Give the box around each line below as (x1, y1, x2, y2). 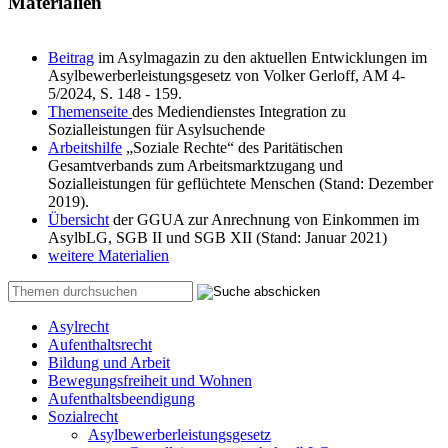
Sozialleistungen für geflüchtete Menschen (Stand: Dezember (48, 175, 433, 193)
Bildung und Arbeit (48, 354, 170, 372)
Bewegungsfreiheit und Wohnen (48, 372, 252, 390)
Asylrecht (48, 318, 109, 336)
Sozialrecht (48, 408, 118, 426)
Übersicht (48, 211, 109, 229)
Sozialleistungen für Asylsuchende (48, 121, 269, 139)
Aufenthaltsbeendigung (48, 390, 195, 408)
